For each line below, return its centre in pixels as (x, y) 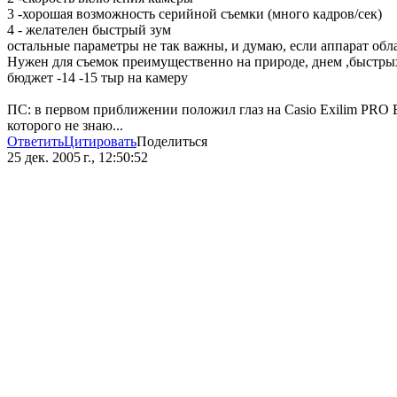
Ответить (35, 142)
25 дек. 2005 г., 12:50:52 (78, 158)
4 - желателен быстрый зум (89, 30)
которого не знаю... (65, 126)
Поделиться (172, 142)
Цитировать (100, 142)
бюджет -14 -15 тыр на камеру (97, 78)
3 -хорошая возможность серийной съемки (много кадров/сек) (195, 14)
